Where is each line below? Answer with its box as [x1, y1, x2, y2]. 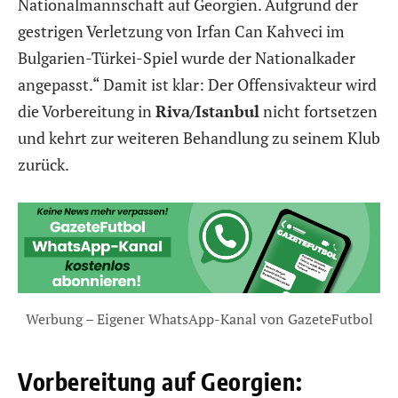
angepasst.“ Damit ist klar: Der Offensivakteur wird [18, 73, 377, 95]
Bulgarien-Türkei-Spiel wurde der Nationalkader [18, 46, 355, 68]
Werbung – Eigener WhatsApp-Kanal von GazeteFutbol [25, 308, 373, 329]
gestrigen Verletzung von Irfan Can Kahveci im [18, 20, 345, 42]
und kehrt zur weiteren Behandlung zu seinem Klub [18, 126, 380, 148]
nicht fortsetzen [259, 99, 378, 122]
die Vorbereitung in [18, 99, 155, 122]
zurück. [18, 153, 69, 175]
